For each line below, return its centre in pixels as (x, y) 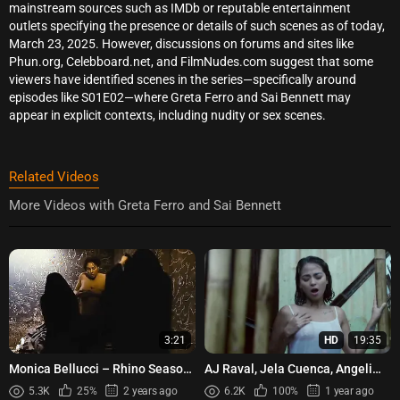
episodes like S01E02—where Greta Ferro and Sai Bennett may (180, 97)
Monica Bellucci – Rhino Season (100, 368)
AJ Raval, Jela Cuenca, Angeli (288, 368)
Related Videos (54, 176)
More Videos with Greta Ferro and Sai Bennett (145, 205)
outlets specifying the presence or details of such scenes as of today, (197, 25)
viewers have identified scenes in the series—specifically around (183, 79)
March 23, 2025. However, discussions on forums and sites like (181, 43)
